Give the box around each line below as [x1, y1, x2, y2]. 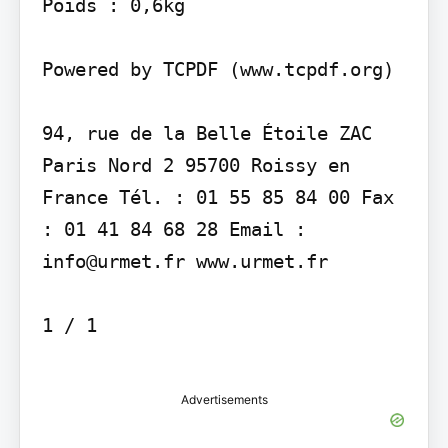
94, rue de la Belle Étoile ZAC [41, 121, 372, 144]
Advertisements [180, 391, 268, 407]
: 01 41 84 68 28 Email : [41, 217, 306, 240]
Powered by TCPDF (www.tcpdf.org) [41, 57, 394, 80]
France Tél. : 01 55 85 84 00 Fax [41, 185, 394, 208]
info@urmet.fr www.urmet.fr [41, 249, 328, 272]
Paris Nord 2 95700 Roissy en [41, 153, 350, 176]
